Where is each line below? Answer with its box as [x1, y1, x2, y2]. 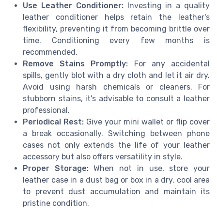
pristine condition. [23, 198, 89, 208]
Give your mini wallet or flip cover [84, 117, 210, 126]
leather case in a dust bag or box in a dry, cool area [23, 175, 210, 185]
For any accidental [128, 59, 210, 68]
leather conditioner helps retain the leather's [23, 12, 210, 22]
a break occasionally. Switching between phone [23, 128, 210, 138]
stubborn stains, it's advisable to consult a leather [23, 93, 210, 103]
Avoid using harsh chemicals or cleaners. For [23, 82, 210, 92]
